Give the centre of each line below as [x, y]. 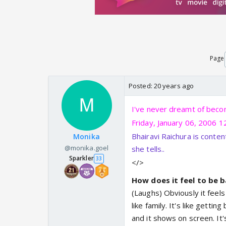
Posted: [141, 86]
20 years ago [174, 86]
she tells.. [148, 149]
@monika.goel [87, 148]
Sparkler [81, 158]
